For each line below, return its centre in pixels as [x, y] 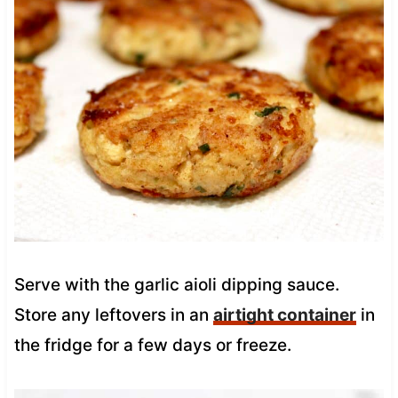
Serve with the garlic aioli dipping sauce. [179, 284]
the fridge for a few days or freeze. [152, 345]
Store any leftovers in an [113, 314]
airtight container [284, 314]
